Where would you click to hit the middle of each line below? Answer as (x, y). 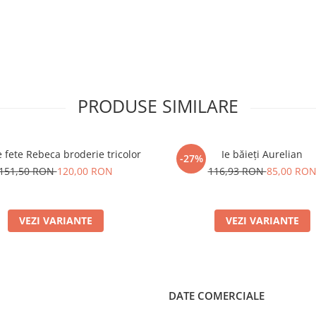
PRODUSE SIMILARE (158, 106)
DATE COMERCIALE (217, 296)
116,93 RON (237, 171)
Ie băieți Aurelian (262, 154)
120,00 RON (85, 171)
